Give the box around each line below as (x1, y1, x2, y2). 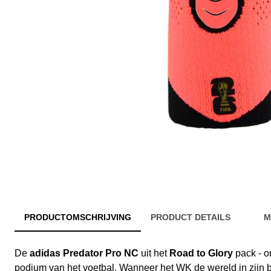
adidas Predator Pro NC (30, 248, 139, 259)
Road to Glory (169, 248, 233, 259)
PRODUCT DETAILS (151, 212, 230, 223)
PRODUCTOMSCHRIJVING (24, 212, 131, 223)
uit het (139, 248, 169, 259)
